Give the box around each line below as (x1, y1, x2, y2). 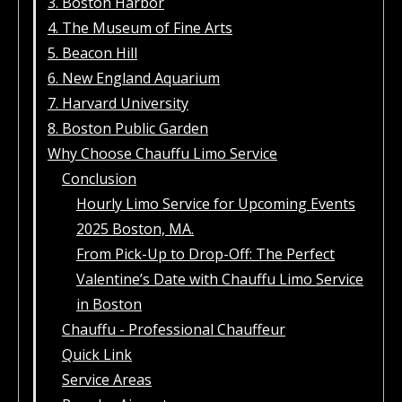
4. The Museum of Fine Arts (48, 18, 232, 38)
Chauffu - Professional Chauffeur (62, 319, 285, 339)
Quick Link (62, 345, 132, 364)
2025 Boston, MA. (76, 219, 194, 239)
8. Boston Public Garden (48, 118, 208, 138)
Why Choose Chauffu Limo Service (48, 144, 277, 163)
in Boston (76, 294, 142, 314)
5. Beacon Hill (48, 43, 137, 63)
